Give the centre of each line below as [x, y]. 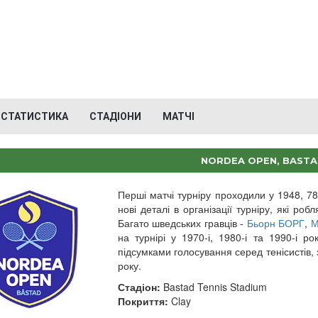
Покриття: [143, 301]
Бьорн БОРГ [276, 223]
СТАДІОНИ [115, 116]
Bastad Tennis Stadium [213, 287]
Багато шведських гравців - [182, 223]
